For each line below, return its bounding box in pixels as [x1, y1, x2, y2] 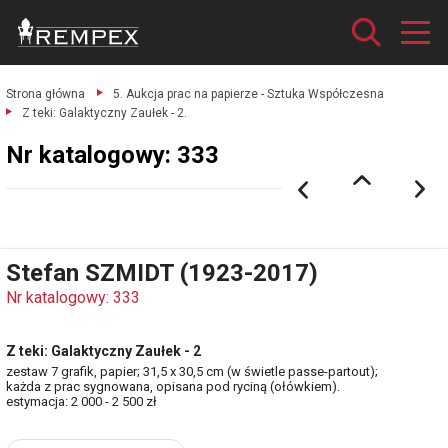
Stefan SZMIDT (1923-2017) [6, 259, 318, 287]
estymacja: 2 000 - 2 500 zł [6, 394, 157, 409]
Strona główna [6, 87, 85, 101]
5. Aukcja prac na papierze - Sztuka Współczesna [113, 87, 384, 101]
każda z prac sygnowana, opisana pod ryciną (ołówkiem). [6, 379, 340, 394]
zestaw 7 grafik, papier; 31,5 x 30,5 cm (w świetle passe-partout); [6, 364, 378, 379]
